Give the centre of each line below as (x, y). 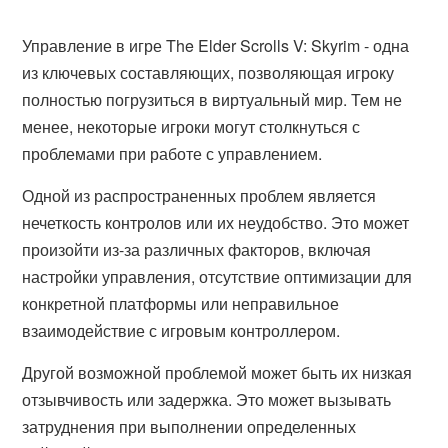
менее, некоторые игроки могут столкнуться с (191, 126)
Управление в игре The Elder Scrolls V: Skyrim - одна (216, 45)
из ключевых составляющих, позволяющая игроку (208, 72)
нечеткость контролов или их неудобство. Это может (216, 222)
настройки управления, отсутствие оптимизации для (217, 276)
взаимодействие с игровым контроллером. (181, 330)
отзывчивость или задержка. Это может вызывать (207, 399)
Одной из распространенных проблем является (199, 195)
